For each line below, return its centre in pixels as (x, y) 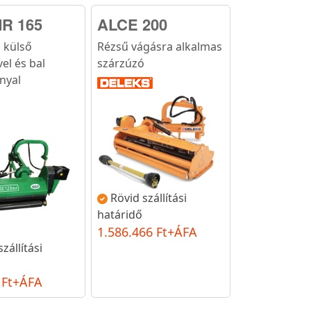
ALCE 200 (133, 24)
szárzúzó (121, 63)
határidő (120, 214)
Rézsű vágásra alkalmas (160, 46)
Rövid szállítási (149, 197)
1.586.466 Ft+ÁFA (148, 232)
